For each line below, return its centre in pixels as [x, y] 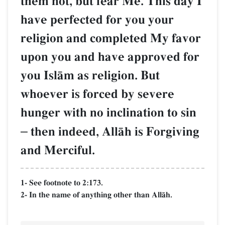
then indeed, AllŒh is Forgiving [114, 132]
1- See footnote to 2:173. [62, 183]
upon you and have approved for [110, 57]
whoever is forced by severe [97, 94]
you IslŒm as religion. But [90, 75]
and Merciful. [58, 150]
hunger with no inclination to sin [108, 113]
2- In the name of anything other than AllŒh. [96, 195]
